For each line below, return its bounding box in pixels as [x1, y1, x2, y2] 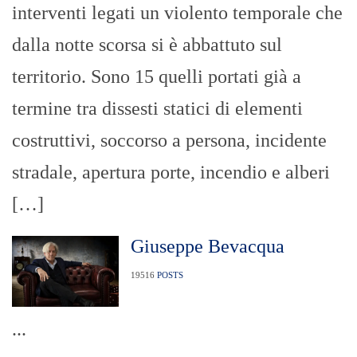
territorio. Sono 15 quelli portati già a [12, 66, 301, 88]
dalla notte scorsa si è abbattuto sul [12, 34, 282, 56]
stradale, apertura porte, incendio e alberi [12, 162, 330, 183]
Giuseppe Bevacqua [130, 236, 284, 257]
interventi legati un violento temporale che [12, 2, 343, 24]
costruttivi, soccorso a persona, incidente [12, 130, 327, 151]
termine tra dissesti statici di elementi [12, 98, 303, 120]
